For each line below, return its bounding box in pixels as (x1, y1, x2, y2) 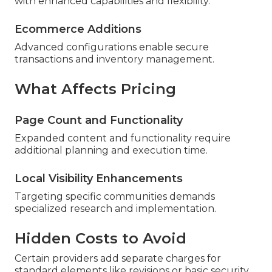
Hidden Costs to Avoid (15, 229, 186, 247)
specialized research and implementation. (15, 202, 216, 214)
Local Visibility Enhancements (15, 171, 183, 185)
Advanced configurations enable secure (15, 41, 209, 53)
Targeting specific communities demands (15, 190, 215, 202)
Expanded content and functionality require (15, 132, 231, 144)
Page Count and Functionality (15, 113, 183, 127)
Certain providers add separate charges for (15, 252, 221, 264)
